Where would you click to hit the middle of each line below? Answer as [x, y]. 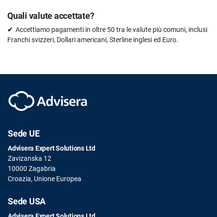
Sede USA [27, 201]
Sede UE [24, 133]
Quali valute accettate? [51, 15]
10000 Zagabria [32, 168]
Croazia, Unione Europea [45, 178]
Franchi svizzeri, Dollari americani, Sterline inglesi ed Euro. [93, 39]
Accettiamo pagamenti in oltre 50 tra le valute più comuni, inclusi [111, 29]
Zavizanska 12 [30, 158]
